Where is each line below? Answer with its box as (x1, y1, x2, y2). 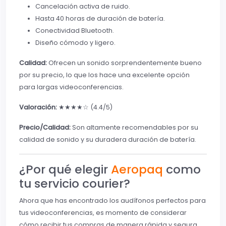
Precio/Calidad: (19, 123, 71, 132)
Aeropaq (111, 161, 163, 178)
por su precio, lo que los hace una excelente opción (19, 71, 190, 80)
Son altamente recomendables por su (71, 123, 198, 132)
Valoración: (19, 103, 57, 112)
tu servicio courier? (19, 175, 130, 192)
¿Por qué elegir (19, 161, 111, 178)
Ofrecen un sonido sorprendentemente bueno (47, 59, 202, 68)
